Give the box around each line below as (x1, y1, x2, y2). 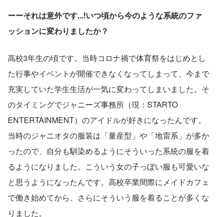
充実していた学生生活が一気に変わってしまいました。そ (8, 83, 209, 94)
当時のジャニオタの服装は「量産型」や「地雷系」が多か (8, 129, 209, 141)
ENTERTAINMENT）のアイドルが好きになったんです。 (8, 114, 206, 125)
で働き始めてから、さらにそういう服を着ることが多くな (8, 191, 209, 203)
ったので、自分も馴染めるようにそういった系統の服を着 (8, 145, 209, 156)
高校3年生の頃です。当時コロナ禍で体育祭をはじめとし (8, 52, 206, 63)
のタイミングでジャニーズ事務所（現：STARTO (8, 98, 178, 110)
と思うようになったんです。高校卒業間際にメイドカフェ (8, 176, 209, 187)
